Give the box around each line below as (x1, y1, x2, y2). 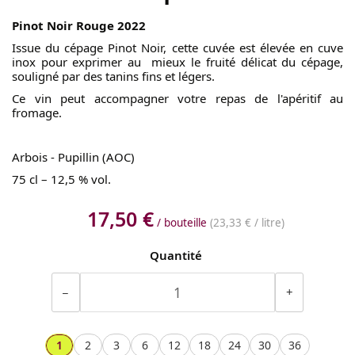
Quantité (149, 246, 202, 263)
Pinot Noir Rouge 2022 (12, 17, 146, 33)
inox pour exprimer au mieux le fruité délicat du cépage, (12, 53, 343, 70)
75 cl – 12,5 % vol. (12, 170, 111, 187)
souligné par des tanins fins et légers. (12, 67, 215, 84)
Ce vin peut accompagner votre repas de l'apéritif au (12, 90, 343, 106)
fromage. (12, 104, 65, 120)
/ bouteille (156, 215, 210, 230)
